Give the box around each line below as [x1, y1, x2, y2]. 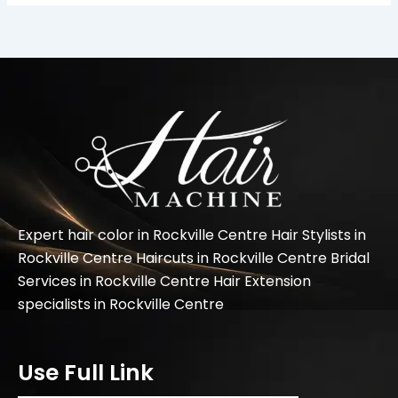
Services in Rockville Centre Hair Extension [18, 270, 311, 291]
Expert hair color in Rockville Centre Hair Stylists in [18, 224, 366, 245]
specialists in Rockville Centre [18, 293, 224, 314]
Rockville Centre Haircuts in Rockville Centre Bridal [18, 247, 370, 268]
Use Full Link [18, 356, 154, 388]
